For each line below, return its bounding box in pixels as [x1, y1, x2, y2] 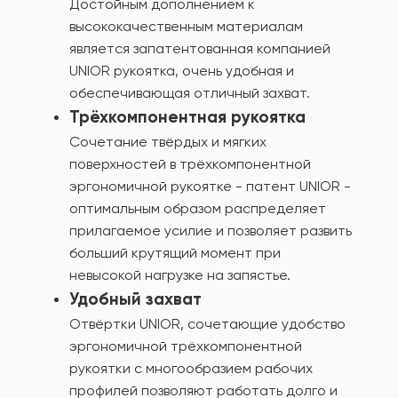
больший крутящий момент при [69, 244, 281, 262]
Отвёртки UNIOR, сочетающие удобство [69, 315, 346, 333]
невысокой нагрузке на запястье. [69, 267, 291, 284]
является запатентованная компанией [69, 40, 330, 58]
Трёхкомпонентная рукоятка [69, 107, 306, 128]
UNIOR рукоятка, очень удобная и [69, 62, 294, 80]
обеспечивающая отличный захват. [69, 84, 310, 102]
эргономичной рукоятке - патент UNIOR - [69, 178, 351, 195]
